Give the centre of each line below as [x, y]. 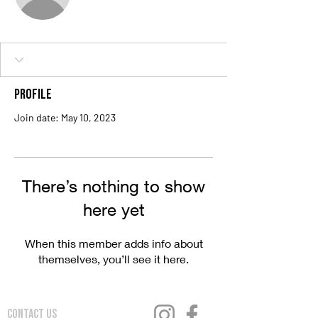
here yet [114, 209]
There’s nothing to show [114, 186]
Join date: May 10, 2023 [65, 117]
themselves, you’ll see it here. [114, 259]
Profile [33, 95]
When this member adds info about [114, 243]
